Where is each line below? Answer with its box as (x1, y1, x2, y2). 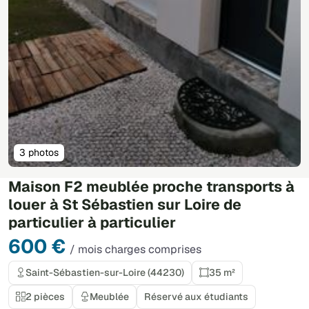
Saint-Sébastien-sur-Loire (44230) (26, 266, 184, 279)
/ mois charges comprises (70, 241, 201, 257)
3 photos (19, 146, 59, 159)
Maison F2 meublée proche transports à (8, 177, 295, 196)
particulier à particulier (8, 212, 176, 232)
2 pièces (26, 290, 65, 303)
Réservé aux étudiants (144, 290, 248, 303)
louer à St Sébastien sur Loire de (8, 195, 241, 214)
